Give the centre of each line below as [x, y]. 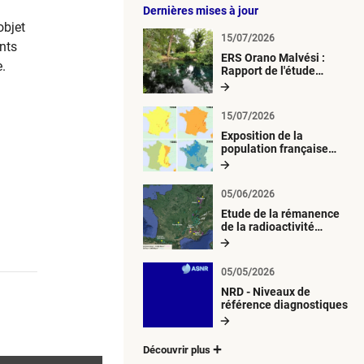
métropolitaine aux [270, 161]
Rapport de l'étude [268, 70]
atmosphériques [263, 187]
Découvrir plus [177, 349]
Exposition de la [262, 135]
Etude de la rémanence [280, 213]
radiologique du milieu [279, 83]
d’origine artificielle [271, 239]
